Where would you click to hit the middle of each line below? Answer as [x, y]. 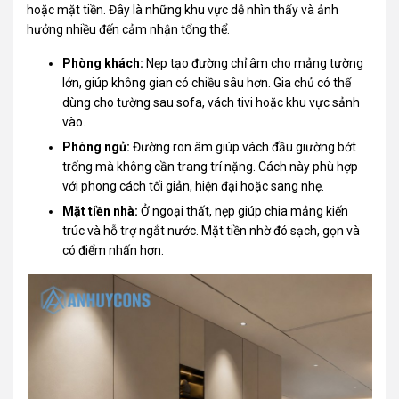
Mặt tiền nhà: [101, 212]
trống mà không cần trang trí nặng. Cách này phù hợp [211, 167]
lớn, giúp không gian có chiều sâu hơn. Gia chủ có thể [207, 82]
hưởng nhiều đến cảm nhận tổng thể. [129, 29]
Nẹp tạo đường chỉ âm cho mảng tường [254, 63]
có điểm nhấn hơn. [114, 251]
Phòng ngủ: [97, 147]
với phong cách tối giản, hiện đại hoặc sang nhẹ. [194, 187]
